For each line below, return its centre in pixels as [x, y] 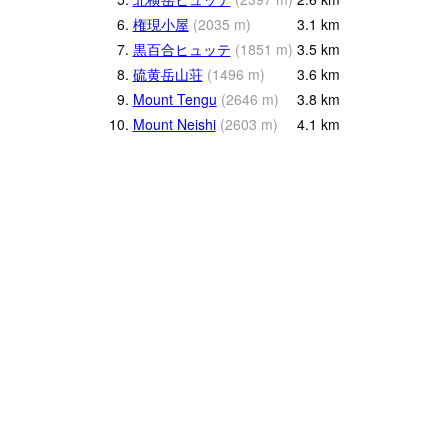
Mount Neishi [174, 124]
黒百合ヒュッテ [181, 49]
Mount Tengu [174, 99]
